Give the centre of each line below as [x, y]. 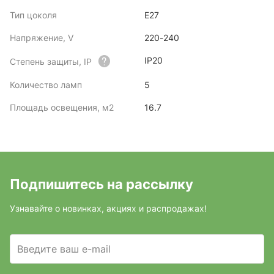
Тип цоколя [33, 15]
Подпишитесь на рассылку [102, 184]
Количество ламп [46, 85]
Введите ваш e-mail [64, 249]
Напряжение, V [42, 38]
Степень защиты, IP [51, 61]
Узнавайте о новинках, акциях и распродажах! [108, 208]
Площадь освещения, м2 [62, 107]
